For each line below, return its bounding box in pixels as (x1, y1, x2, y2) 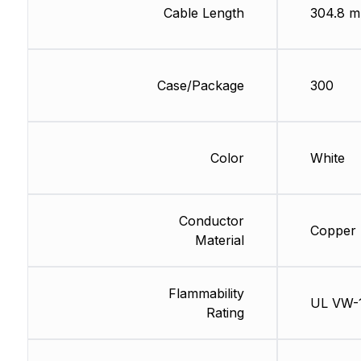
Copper (309, 222, 356, 239)
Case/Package (156, 77, 244, 94)
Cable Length (163, 5, 244, 22)
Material (194, 232, 244, 249)
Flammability (168, 285, 244, 302)
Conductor (178, 213, 244, 230)
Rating (205, 305, 244, 322)
